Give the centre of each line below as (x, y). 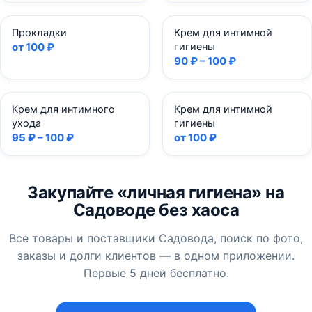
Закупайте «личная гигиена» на (156, 193)
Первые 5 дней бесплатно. (156, 273)
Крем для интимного (63, 109)
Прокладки (39, 33)
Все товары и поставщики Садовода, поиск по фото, (156, 238)
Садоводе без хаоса (156, 210)
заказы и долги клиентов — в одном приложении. (156, 256)
